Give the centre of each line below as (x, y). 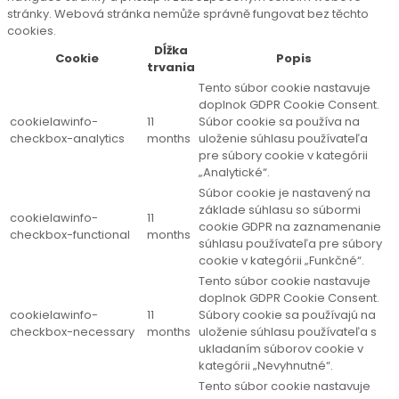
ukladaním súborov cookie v (281, 349)
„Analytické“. (234, 172)
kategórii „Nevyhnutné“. (266, 366)
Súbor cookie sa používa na (279, 122)
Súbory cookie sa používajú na (287, 315)
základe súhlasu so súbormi (280, 210)
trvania (171, 67)
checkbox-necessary (72, 332)
